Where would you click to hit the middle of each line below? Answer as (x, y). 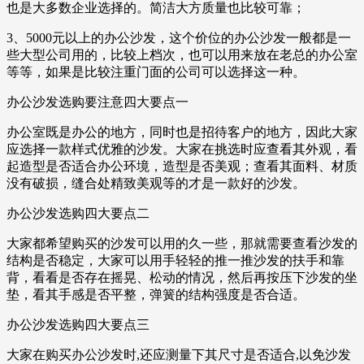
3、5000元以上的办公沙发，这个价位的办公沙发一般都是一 (179, 38)
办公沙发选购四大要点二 (78, 214)
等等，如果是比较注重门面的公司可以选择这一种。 (156, 72)
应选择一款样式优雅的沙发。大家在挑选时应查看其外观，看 (182, 149)
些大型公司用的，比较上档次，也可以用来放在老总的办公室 (182, 55)
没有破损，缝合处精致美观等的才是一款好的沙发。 (156, 184)
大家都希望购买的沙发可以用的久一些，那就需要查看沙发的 (182, 244)
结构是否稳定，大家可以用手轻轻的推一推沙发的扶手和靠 (175, 261)
